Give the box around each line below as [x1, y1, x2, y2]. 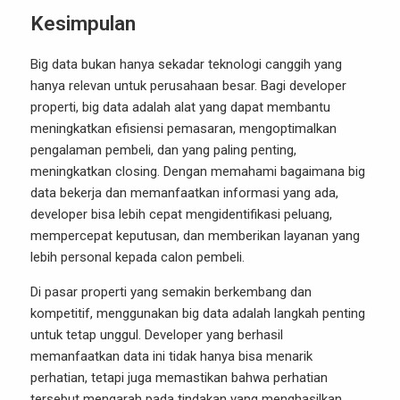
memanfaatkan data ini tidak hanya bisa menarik [30, 348, 312, 364]
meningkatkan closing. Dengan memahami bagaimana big [30, 163, 365, 179]
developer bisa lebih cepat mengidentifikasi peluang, [30, 206, 332, 222]
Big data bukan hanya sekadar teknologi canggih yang [30, 56, 342, 72]
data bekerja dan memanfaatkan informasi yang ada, [30, 185, 338, 201]
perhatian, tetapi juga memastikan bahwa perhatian [30, 370, 328, 386]
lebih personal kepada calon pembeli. [30, 249, 245, 265]
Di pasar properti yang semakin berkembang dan [30, 284, 312, 300]
